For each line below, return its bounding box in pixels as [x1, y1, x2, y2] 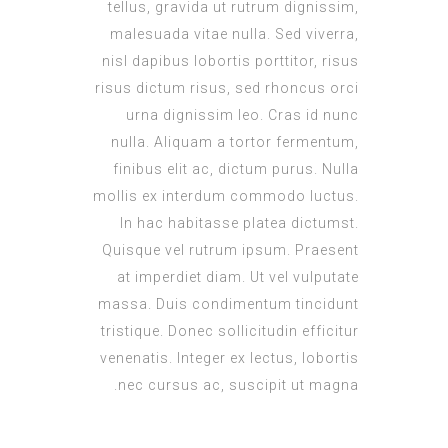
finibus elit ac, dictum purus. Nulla [113, 161, 359, 177]
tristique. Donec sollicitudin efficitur [101, 323, 359, 339]
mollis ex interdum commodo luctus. [93, 188, 359, 204]
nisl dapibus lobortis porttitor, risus [102, 53, 359, 69]
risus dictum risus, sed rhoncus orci [95, 80, 359, 96]
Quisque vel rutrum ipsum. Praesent [102, 242, 359, 258]
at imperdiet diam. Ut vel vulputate [117, 269, 359, 285]
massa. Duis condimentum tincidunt [98, 296, 359, 312]
